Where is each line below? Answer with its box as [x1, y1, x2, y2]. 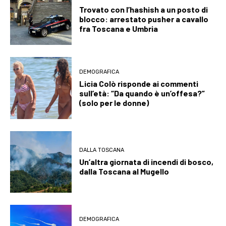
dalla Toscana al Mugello [79, 166, 169, 177]
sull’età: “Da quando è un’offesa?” [79, 88, 205, 98]
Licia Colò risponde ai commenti [79, 78, 199, 88]
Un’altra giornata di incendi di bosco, [79, 157, 214, 167]
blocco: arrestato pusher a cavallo [79, 14, 209, 24]
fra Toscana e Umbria [79, 24, 158, 34]
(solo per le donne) [79, 97, 149, 107]
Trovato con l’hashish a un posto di [79, 5, 208, 15]
